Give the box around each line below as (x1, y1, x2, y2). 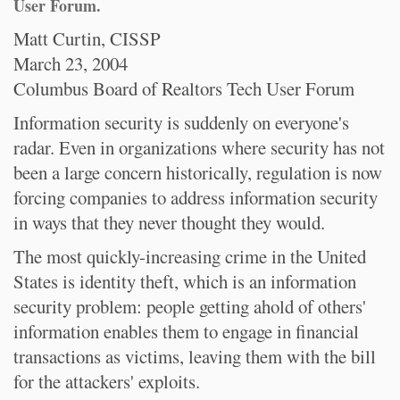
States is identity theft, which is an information (13, 269, 356, 294)
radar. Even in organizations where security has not (13, 135, 385, 160)
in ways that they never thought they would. (13, 210, 325, 235)
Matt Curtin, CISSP (13, 26, 161, 51)
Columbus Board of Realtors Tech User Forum (13, 76, 354, 101)
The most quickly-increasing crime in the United (13, 244, 366, 269)
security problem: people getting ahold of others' (13, 294, 366, 319)
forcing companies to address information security (13, 185, 378, 210)
